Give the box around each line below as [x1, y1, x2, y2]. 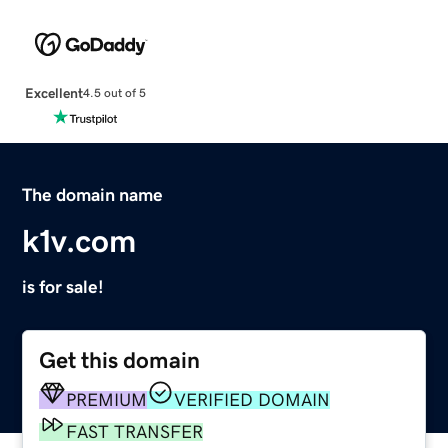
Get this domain [39, 348, 201, 372]
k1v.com [22, 224, 137, 257]
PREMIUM [66, 390, 148, 409]
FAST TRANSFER [66, 422, 204, 441]
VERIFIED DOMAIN [174, 390, 331, 409]
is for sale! [22, 277, 105, 296]
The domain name [22, 185, 164, 204]
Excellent [24, 85, 83, 100]
